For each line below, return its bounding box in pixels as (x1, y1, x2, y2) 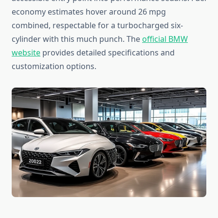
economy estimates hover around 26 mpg (12, 6, 166, 18)
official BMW (142, 34, 188, 45)
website (12, 47, 40, 58)
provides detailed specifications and (40, 47, 175, 58)
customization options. (12, 61, 96, 72)
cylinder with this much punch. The (12, 34, 142, 45)
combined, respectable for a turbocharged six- (12, 20, 183, 31)
